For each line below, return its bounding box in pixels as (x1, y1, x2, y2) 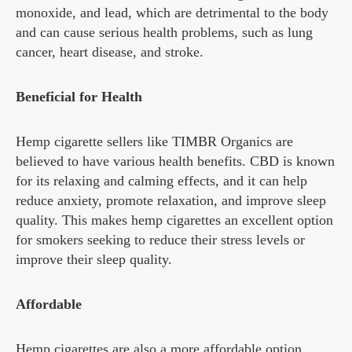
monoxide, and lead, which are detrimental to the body (16, 5, 328, 21)
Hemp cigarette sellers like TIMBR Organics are (16, 134, 293, 150)
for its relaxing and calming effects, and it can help (16, 173, 307, 189)
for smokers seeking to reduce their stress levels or (16, 232, 305, 248)
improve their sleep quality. (16, 251, 172, 268)
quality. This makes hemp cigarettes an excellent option (16, 212, 333, 229)
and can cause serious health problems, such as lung (16, 24, 313, 41)
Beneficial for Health (16, 89, 142, 105)
